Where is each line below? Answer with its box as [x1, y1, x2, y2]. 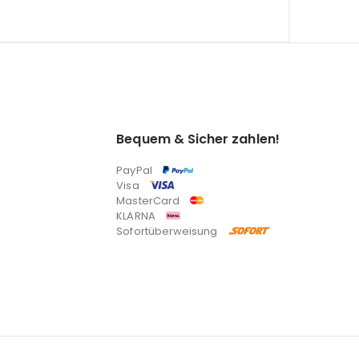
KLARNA [116, 208, 158, 224]
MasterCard [116, 192, 183, 208]
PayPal [116, 162, 155, 178]
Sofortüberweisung [116, 223, 220, 239]
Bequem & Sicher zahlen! [116, 129, 280, 148]
